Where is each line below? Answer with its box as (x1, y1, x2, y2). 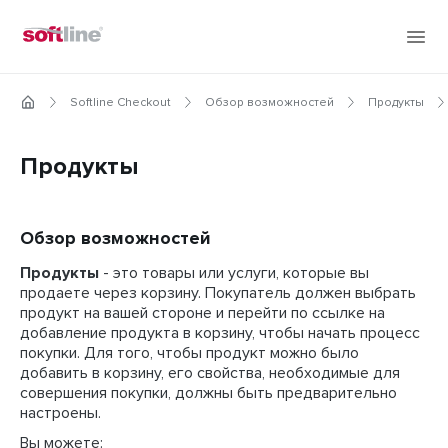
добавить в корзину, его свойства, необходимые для (20, 365, 400, 381)
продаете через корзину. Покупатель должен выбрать (20, 285, 416, 301)
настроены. (20, 405, 101, 421)
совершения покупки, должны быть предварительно (20, 385, 397, 401)
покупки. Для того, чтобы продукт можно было (20, 345, 359, 361)
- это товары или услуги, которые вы (99, 265, 369, 281)
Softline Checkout (70, 97, 171, 109)
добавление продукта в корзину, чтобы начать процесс (20, 325, 420, 341)
